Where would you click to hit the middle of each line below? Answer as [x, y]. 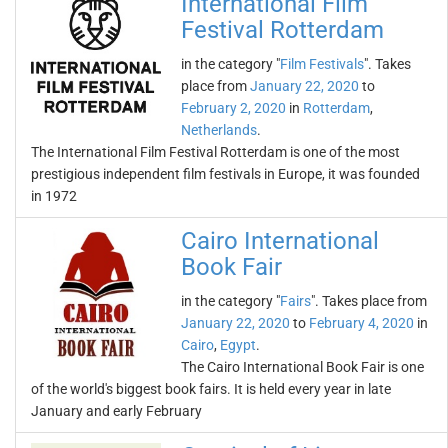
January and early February [116, 411]
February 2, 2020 [233, 108]
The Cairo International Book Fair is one [302, 367]
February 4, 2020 [361, 323]
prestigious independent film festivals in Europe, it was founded [225, 174]
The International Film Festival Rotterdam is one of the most [215, 152]
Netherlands [219, 130]
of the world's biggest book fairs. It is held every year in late [211, 389]
